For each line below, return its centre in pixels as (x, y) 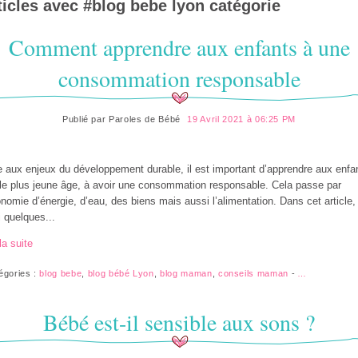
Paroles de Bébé (145, 119)
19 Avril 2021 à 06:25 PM (242, 119)
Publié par (86, 119)
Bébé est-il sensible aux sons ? (179, 322)
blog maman (186, 274)
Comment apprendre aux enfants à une (179, 48)
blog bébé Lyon (121, 274)
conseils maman (253, 274)
